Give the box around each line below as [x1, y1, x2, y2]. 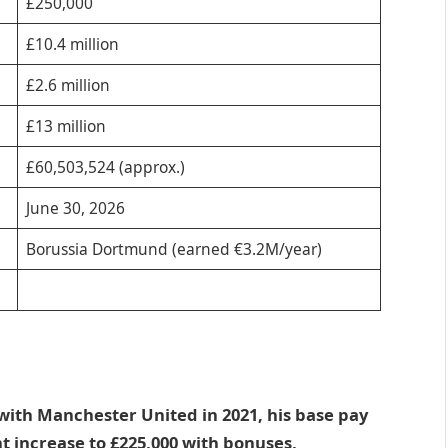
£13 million [25, 115, 106, 138]
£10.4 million [25, 33, 119, 56]
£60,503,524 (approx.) [25, 156, 185, 179]
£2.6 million [25, 74, 110, 97]
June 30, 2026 [25, 197, 125, 220]
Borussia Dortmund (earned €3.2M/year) [25, 238, 322, 261]
